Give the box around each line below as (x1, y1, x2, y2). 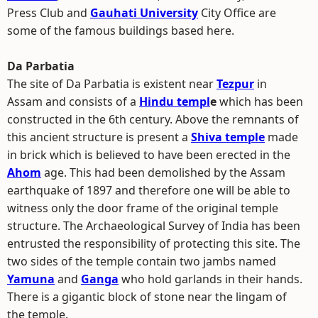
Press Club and (7, 5, 90, 21)
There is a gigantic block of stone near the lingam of (7, 289, 287, 305)
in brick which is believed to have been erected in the (7, 147, 290, 163)
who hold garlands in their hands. (119, 271, 302, 287)
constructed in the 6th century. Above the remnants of (7, 111, 299, 127)
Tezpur (216, 76, 254, 92)
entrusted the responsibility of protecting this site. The (7, 236, 300, 251)
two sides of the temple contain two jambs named (7, 253, 276, 269)
